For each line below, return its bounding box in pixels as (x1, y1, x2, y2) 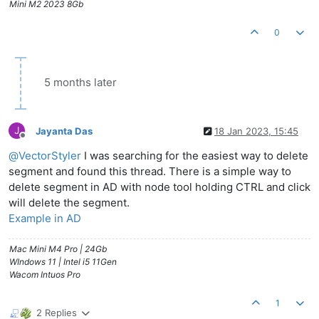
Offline (22, 135, 48, 147)
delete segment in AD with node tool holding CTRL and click (9, 180, 310, 194)
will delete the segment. (9, 196, 130, 210)
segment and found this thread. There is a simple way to (9, 164, 291, 179)
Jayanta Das (36, 125, 93, 137)
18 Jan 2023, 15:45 (214, 125, 298, 137)
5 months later (44, 75, 117, 90)
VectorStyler (19, 149, 81, 163)
